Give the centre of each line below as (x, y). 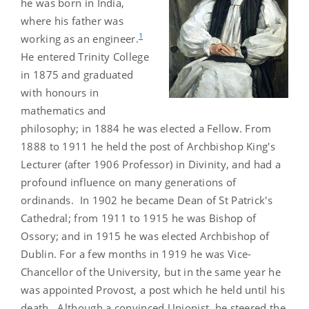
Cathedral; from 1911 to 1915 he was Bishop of (139, 218)
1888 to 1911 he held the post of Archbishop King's (148, 146)
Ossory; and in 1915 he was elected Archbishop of (145, 236)
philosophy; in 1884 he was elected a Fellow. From (146, 128)
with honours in (60, 92)
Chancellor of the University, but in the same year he (151, 271)
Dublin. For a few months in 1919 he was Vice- (136, 253)
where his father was (72, 20)
